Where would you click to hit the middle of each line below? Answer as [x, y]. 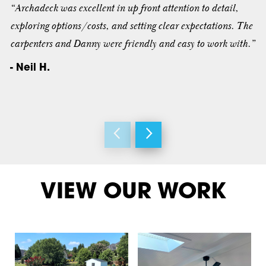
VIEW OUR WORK [133, 193]
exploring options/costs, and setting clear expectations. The [131, 26]
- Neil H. [30, 68]
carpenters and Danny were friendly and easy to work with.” [132, 44]
